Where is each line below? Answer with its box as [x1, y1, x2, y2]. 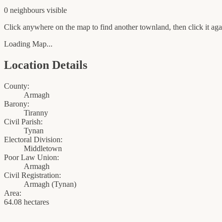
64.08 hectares [4, 198, 49, 207]
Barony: [4, 100, 29, 109]
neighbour [8, 6, 42, 15]
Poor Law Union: [4, 153, 59, 162]
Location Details [4, 58, 87, 72]
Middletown [24, 144, 62, 153]
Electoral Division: [4, 135, 62, 144]
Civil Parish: [4, 117, 43, 126]
